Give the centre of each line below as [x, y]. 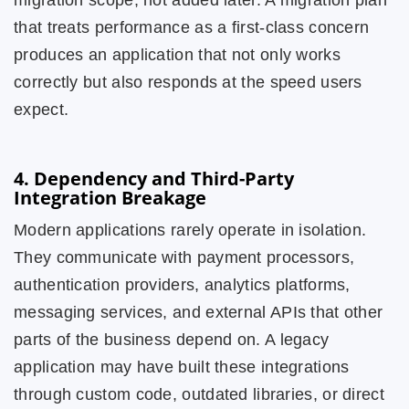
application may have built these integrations [182, 367]
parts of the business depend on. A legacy [172, 340]
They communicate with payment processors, [184, 257]
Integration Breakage [110, 198]
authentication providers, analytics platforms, [182, 285]
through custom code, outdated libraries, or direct [199, 394]
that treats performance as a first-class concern [192, 27]
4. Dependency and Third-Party [154, 178]
